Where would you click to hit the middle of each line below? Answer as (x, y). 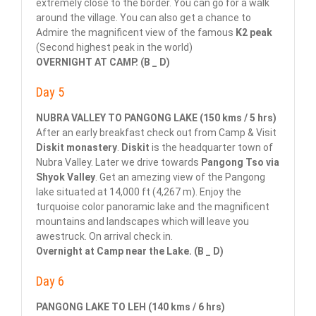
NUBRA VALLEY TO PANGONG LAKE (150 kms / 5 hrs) (156, 118)
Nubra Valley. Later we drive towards (119, 163)
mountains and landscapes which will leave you (142, 222)
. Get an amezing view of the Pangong (180, 177)
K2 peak (254, 33)
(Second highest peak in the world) (114, 48)
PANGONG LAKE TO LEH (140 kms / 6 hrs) (130, 307)
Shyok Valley (66, 177)
